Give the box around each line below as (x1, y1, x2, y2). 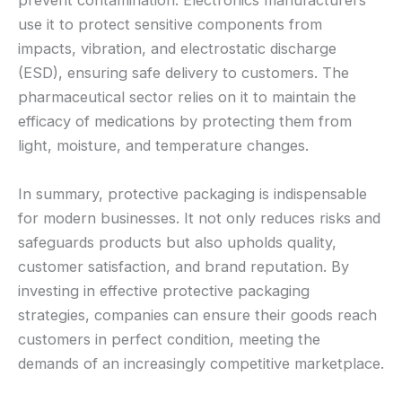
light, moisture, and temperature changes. (18, 136, 309, 155)
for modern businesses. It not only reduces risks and (18, 208, 380, 227)
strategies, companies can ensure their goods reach (18, 305, 377, 324)
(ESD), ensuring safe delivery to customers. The (18, 64, 349, 83)
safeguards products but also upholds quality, (18, 232, 336, 251)
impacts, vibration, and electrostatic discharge (18, 39, 336, 58)
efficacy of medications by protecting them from (18, 112, 352, 131)
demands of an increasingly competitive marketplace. (18, 354, 384, 372)
